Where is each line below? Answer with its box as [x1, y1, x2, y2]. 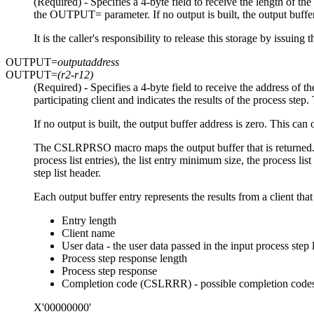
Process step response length [62, 252, 187, 265]
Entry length [62, 214, 116, 227]
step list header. [34, 167, 101, 179]
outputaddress [57, 56, 119, 69]
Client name [62, 227, 115, 240]
